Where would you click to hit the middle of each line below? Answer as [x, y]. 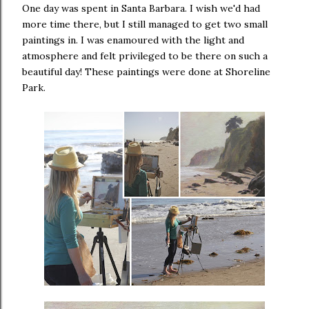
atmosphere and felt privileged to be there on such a [145, 56]
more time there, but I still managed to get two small [145, 24]
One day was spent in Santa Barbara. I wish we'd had [141, 8]
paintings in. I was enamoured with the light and [133, 40]
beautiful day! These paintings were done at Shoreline [146, 72]
